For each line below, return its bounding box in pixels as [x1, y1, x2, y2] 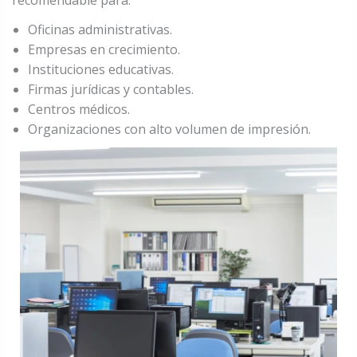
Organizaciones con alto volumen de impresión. [27, 120, 311, 138]
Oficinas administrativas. [27, 20, 172, 38]
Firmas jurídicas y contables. [27, 80, 194, 98]
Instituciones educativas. [27, 60, 174, 78]
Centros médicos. [27, 100, 130, 118]
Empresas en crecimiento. [27, 40, 180, 58]
